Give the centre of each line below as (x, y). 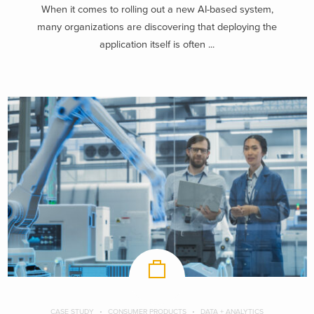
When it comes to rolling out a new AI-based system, (157, 9)
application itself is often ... (157, 44)
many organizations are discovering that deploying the (157, 27)
